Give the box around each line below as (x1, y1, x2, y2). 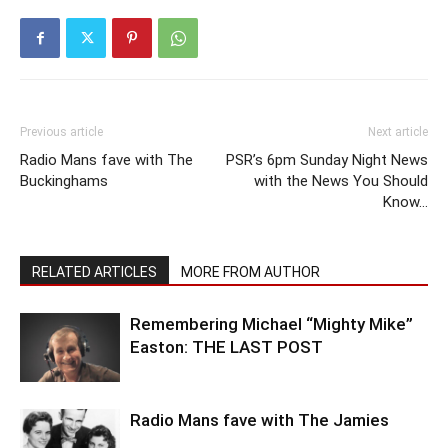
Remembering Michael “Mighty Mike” (130, 314, 413, 334)
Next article (368, 125, 428, 139)
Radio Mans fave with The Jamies (130, 410, 389, 430)
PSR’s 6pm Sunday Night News (226, 151, 428, 169)
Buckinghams (20, 172, 108, 190)
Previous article (20, 125, 103, 139)
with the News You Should (254, 172, 428, 190)
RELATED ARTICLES (32, 264, 157, 280)
